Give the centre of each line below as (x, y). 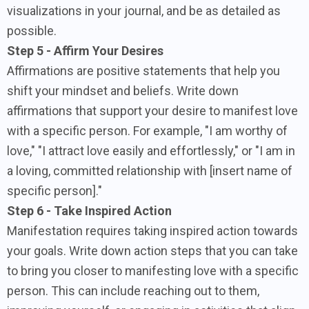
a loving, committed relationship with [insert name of (150, 170)
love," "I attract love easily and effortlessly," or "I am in (151, 150)
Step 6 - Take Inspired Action (89, 210)
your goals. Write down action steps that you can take (152, 250)
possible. (32, 30)
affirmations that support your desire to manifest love (152, 110)
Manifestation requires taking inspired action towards (152, 230)
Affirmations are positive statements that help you (143, 70)
